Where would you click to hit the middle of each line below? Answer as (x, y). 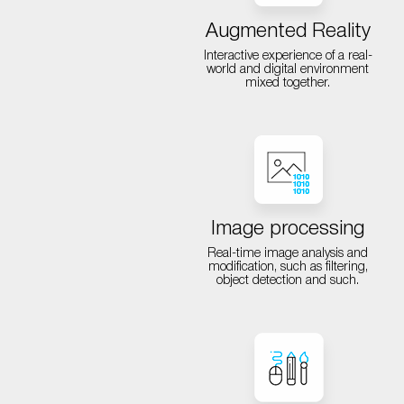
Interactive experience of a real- (288, 56)
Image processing (288, 229)
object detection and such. (288, 281)
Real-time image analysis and (288, 254)
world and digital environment (288, 70)
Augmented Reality (288, 32)
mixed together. (288, 83)
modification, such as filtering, (288, 267)
